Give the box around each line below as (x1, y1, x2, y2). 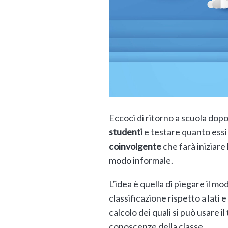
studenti (108, 126, 142, 137)
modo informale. (108, 154, 173, 166)
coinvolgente (108, 140, 161, 152)
